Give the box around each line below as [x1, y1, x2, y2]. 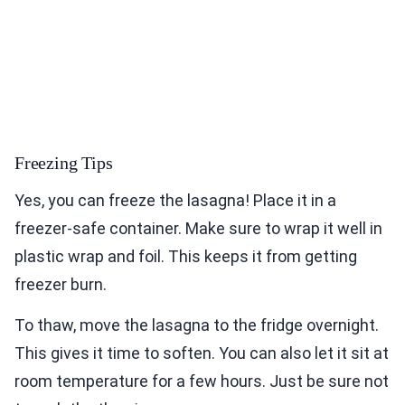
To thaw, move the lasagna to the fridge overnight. [14, 316, 379, 335]
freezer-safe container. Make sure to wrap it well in [14, 219, 382, 239]
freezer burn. [14, 275, 107, 295]
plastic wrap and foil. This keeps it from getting [14, 247, 357, 267]
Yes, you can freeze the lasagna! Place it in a [14, 191, 336, 211]
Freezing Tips [14, 153, 113, 174]
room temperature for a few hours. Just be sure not [14, 372, 389, 391]
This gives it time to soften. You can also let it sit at [14, 344, 389, 363]
